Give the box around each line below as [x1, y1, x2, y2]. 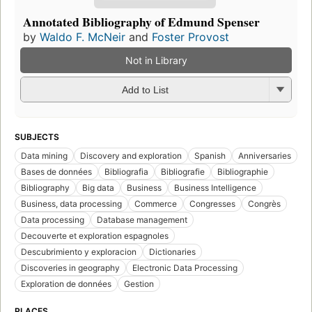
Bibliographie [217, 166, 268, 177]
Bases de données [21, 166, 92, 177]
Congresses [189, 198, 235, 209]
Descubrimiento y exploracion [21, 246, 136, 257]
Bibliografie [161, 166, 205, 177]
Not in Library [125, 54, 187, 66]
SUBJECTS [15, 131, 59, 142]
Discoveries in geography [21, 262, 120, 273]
